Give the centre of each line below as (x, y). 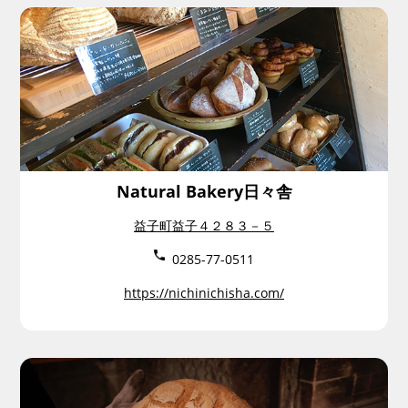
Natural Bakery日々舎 (204, 191)
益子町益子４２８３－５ (204, 225)
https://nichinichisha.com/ (204, 293)
